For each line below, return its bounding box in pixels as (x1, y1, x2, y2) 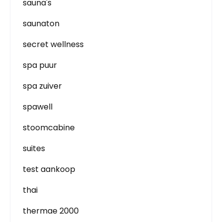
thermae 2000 (23, 205, 79, 217)
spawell (23, 101, 53, 112)
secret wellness (23, 39, 84, 50)
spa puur (23, 59, 57, 71)
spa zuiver (23, 80, 62, 92)
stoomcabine (23, 122, 75, 133)
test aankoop (23, 164, 75, 175)
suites (23, 143, 45, 154)
